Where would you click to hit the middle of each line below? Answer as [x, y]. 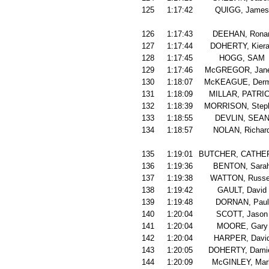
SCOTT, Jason [242, 214]
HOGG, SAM [242, 58]
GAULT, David [242, 190]
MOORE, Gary [242, 226]
